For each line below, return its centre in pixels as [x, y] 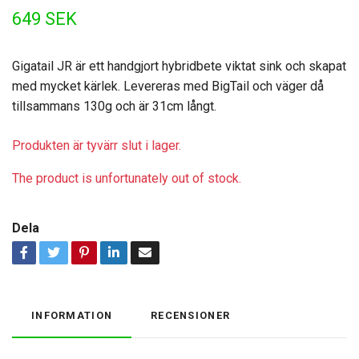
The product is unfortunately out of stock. [127, 178]
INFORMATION [72, 315]
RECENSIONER [191, 315]
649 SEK [44, 19]
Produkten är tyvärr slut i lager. [97, 145]
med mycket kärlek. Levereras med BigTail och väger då [168, 86]
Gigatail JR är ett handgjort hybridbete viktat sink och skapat [179, 66]
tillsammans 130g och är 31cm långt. [114, 106]
